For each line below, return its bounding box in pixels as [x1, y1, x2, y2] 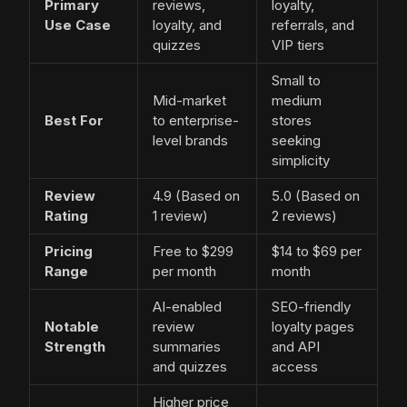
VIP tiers [272, 36, 324, 55]
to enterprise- [153, 112, 239, 130]
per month [153, 263, 216, 281]
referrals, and [272, 16, 354, 35]
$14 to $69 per [272, 243, 362, 261]
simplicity [272, 152, 330, 170]
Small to [272, 72, 321, 90]
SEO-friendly [272, 298, 351, 316]
